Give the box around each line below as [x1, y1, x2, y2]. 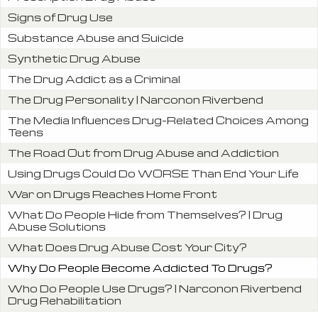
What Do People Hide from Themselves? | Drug [8, 207, 283, 221]
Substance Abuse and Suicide [8, 31, 184, 44]
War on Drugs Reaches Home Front [8, 187, 217, 200]
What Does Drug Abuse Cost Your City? [8, 240, 247, 253]
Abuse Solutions [8, 219, 106, 233]
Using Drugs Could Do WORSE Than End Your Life [8, 166, 299, 180]
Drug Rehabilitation [8, 293, 121, 307]
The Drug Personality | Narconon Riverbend [8, 92, 263, 106]
